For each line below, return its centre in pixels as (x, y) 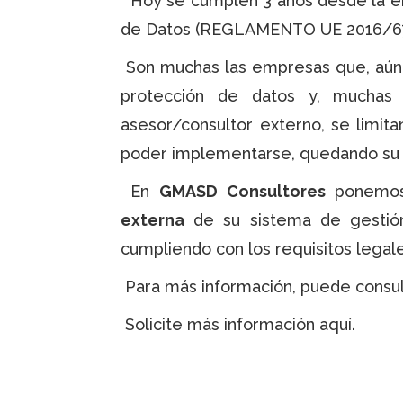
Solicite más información (220, 324)
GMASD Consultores (242, 191)
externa (153, 219)
